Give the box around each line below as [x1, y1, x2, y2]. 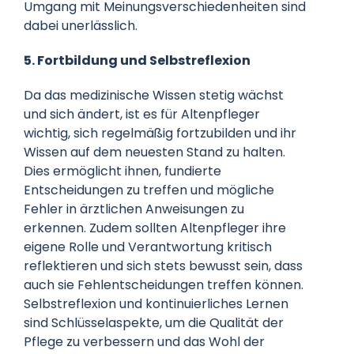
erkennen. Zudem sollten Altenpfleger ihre [23, 218, 286, 237]
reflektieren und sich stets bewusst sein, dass [23, 256, 303, 275]
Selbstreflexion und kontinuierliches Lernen [23, 294, 288, 313]
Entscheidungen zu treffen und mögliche [23, 180, 274, 199]
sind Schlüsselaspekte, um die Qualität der [23, 313, 284, 332]
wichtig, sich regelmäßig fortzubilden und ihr [23, 123, 296, 142]
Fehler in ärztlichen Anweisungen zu [23, 199, 244, 218]
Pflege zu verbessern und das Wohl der [23, 332, 265, 351]
